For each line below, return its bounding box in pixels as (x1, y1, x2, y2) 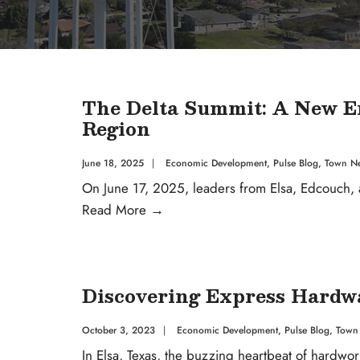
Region (82, 112, 150, 143)
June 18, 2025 (82, 155, 144, 170)
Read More (82, 199, 150, 219)
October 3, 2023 (82, 322, 155, 337)
